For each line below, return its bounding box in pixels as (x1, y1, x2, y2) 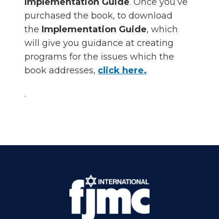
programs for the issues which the (24, 51, 174, 63)
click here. (98, 65, 147, 76)
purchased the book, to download (24, 10, 173, 22)
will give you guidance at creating (24, 38, 174, 49)
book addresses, (24, 65, 98, 76)
